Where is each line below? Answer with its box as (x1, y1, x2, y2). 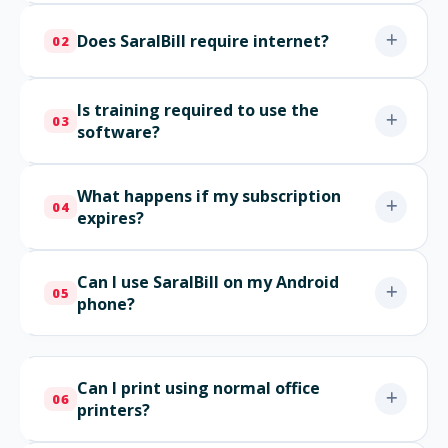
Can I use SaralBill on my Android (77, 270, 340, 293)
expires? (77, 206, 145, 229)
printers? (77, 398, 151, 421)
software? (77, 120, 161, 143)
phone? (77, 292, 136, 315)
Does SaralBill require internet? (77, 29, 330, 52)
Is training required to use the (77, 98, 320, 121)
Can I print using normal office (77, 376, 321, 399)
